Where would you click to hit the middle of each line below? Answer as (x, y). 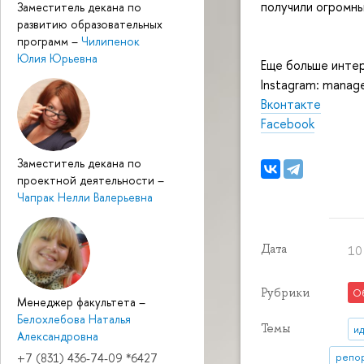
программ (44, 41)
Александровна (58, 336)
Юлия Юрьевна (57, 58)
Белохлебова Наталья (74, 318)
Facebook (288, 123)
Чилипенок (110, 41)
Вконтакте (291, 104)
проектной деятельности (87, 180)
